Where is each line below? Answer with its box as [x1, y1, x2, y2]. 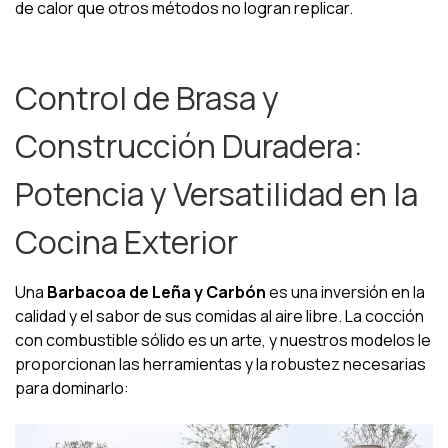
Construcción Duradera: [15, 124, 363, 168]
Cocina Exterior [15, 220, 238, 264]
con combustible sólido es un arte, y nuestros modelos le [15, 329, 431, 351]
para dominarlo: [15, 377, 129, 399]
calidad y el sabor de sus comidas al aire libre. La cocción [15, 305, 424, 327]
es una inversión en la [266, 281, 425, 303]
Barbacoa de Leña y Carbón [47, 281, 266, 303]
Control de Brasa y [15, 76, 279, 120]
